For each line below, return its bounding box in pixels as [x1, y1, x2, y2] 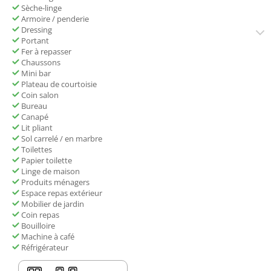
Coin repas [19, 209, 59, 221]
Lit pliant [19, 122, 53, 134]
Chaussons [19, 57, 60, 68]
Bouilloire [19, 220, 55, 232]
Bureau [19, 100, 47, 112]
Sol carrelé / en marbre [19, 133, 102, 145]
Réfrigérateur [19, 242, 68, 253]
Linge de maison [19, 166, 80, 177]
